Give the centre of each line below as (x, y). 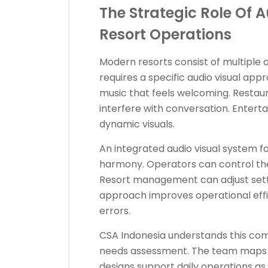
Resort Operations (165, 34)
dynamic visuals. (137, 124)
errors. (115, 211)
